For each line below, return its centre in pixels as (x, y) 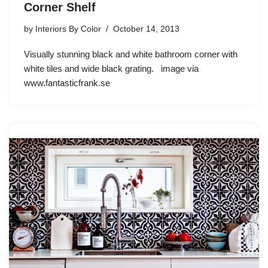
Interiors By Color (68, 29)
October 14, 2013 (146, 29)
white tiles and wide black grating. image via (111, 68)
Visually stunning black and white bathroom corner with (131, 54)
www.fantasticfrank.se (67, 83)
